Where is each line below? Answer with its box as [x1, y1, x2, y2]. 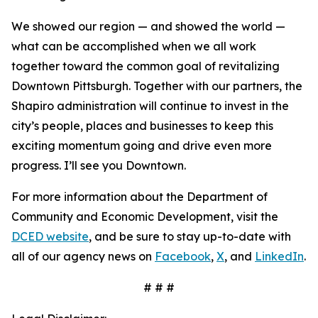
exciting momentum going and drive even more [11, 138, 272, 153]
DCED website [11, 229, 89, 243]
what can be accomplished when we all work [11, 39, 256, 53]
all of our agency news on [11, 249, 155, 263]
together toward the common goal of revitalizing [11, 59, 280, 73]
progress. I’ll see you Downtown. [11, 158, 186, 172]
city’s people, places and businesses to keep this [11, 119, 273, 133]
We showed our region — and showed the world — [11, 19, 285, 33]
